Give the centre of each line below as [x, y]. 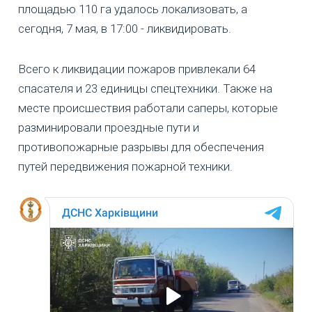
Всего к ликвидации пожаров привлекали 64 [137, 69]
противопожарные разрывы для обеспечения [141, 147]
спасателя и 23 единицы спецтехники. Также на [145, 88]
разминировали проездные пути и [109, 127]
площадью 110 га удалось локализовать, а [133, 9]
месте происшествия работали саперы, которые [148, 108]
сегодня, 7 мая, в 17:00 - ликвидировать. [125, 28]
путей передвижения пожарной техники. [125, 166]
